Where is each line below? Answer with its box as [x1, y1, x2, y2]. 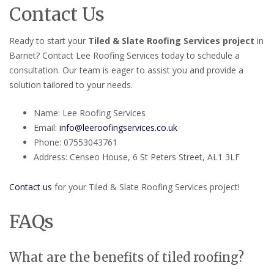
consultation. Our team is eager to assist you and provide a [9, 64, 243, 76]
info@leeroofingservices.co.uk [59, 121, 177, 133]
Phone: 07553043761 [34, 136, 117, 148]
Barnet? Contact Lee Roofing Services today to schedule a [9, 50, 240, 62]
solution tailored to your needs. [9, 79, 133, 91]
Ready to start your [9, 35, 88, 47]
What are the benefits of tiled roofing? [9, 249, 244, 265]
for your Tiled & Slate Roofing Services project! [52, 180, 240, 193]
